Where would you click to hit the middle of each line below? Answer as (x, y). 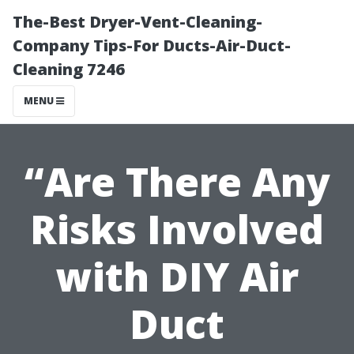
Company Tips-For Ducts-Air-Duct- (152, 45)
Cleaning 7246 (69, 69)
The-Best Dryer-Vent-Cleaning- (137, 22)
